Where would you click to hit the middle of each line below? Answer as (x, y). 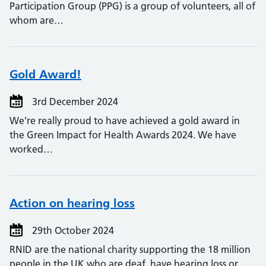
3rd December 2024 (74, 102)
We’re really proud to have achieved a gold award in (125, 121)
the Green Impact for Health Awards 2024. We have (123, 135)
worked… (31, 149)
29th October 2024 (72, 230)
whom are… (37, 20)
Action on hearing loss (72, 203)
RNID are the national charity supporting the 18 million (130, 249)
